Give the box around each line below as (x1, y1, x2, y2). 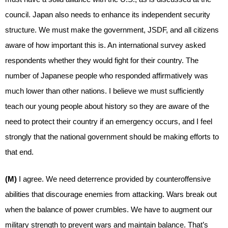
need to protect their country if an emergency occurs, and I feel (5, 117, 212, 126)
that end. (5, 148, 34, 156)
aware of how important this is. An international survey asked (5, 41, 206, 49)
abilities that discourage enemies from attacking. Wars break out (5, 189, 217, 198)
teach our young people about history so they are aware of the (5, 102, 209, 110)
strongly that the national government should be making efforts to (5, 132, 219, 141)
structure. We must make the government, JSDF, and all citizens (5, 25, 219, 34)
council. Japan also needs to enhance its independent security (5, 10, 210, 19)
